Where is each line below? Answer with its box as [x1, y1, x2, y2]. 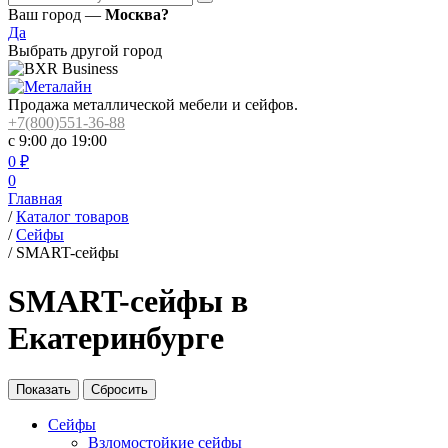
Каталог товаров [16, 208, 129, 225]
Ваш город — [8, 6, 105, 23]
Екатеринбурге [8, 320, 224, 357]
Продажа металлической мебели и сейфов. [8, 96, 298, 113]
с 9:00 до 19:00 [8, 132, 107, 149]
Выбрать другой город [8, 42, 162, 59]
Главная [8, 190, 62, 207]
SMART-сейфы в [8, 283, 248, 320]
